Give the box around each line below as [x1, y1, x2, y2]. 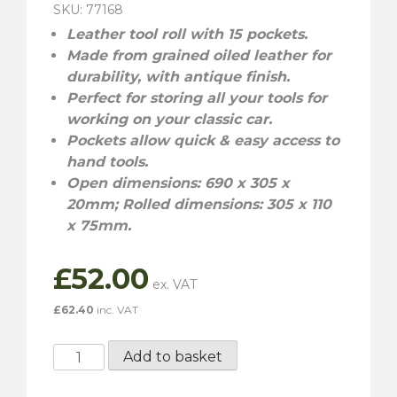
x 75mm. [66, 217, 131, 234]
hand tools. [66, 153, 148, 170]
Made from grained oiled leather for [66, 47, 331, 64]
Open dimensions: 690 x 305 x [66, 175, 290, 191]
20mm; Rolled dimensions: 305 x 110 [66, 196, 331, 213]
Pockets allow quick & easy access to [66, 132, 339, 149]
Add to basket [123, 347, 223, 365]
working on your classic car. [66, 111, 272, 128]
